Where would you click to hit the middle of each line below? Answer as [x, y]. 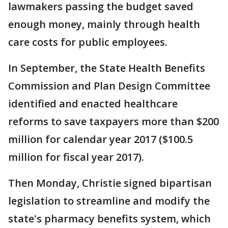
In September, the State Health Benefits [107, 68]
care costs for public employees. [88, 42]
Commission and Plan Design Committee [109, 86]
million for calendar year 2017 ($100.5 [101, 139]
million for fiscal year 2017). [76, 157]
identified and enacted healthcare [93, 104]
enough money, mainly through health [104, 24]
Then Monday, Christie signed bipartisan [110, 183]
